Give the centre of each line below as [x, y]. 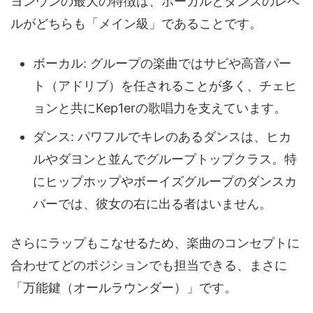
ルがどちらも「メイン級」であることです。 [136, 24]
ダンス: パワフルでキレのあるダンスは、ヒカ [162, 136]
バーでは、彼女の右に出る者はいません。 [152, 203]
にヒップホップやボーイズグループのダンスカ [165, 181]
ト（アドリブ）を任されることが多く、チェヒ [165, 85]
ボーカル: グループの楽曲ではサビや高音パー [162, 63]
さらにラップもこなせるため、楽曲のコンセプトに [155, 243]
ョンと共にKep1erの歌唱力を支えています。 [160, 108]
